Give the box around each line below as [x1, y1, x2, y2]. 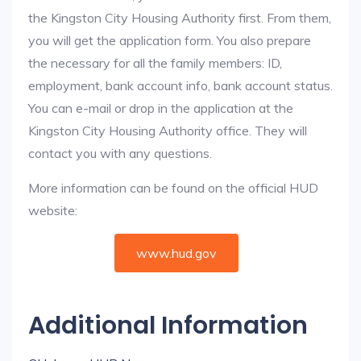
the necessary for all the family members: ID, [28, 55, 282, 71]
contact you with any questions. [28, 145, 212, 161]
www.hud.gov [136, 245, 217, 261]
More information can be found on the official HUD [28, 180, 318, 196]
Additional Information [28, 309, 308, 342]
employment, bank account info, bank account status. [28, 77, 333, 93]
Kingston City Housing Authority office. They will [28, 122, 307, 139]
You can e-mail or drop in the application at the [28, 100, 293, 116]
